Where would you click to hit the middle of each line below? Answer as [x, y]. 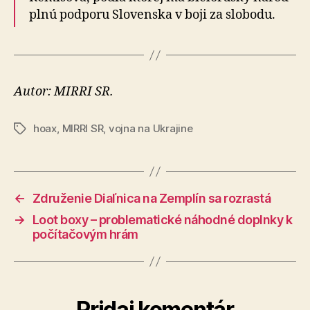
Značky [31, 129]
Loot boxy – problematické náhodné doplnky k [162, 220]
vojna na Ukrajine [151, 128]
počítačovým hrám [85, 234]
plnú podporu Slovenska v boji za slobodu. [152, 15]
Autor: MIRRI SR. [64, 92]
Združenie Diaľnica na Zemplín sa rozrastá [152, 198]
